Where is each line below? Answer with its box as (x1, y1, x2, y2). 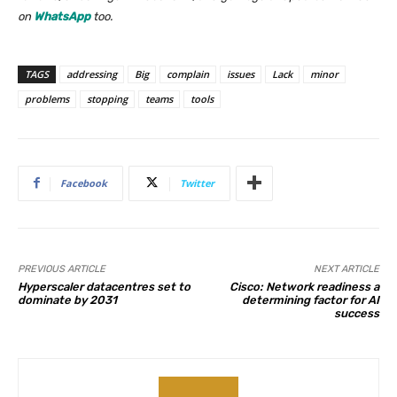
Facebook (60, 175, 107, 190)
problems (25, 91, 69, 105)
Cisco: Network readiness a (229, 279, 379, 293)
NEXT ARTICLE (313, 262, 379, 275)
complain (167, 66, 209, 81)
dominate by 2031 (18, 292, 117, 307)
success (333, 306, 379, 320)
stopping (87, 91, 128, 105)
